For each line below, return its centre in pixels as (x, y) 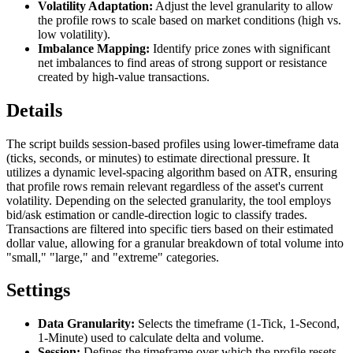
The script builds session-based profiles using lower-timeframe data (173, 143)
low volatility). (74, 34)
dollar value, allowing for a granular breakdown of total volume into (175, 243)
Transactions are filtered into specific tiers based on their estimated (170, 229)
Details (34, 110)
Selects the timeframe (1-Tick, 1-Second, (237, 324)
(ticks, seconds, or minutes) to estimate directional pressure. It (158, 158)
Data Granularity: (86, 324)
